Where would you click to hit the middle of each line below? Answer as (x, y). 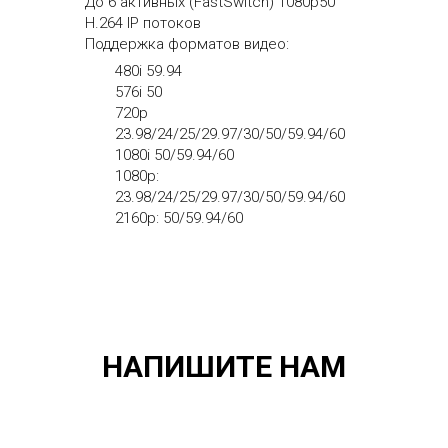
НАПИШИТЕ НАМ (224, 367)
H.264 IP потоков (143, 23)
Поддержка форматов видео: (187, 44)
